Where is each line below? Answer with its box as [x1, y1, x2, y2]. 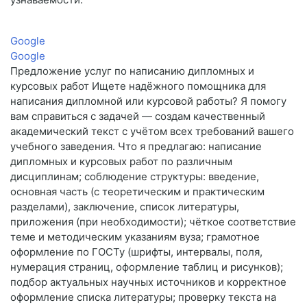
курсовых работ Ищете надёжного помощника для [10, 79, 266, 93]
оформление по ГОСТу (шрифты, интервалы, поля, [10, 245, 262, 259]
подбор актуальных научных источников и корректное [10, 275, 286, 289]
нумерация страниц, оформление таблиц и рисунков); [10, 260, 283, 274]
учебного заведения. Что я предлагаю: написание [10, 140, 262, 153]
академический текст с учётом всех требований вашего [10, 125, 294, 138]
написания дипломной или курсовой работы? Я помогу [10, 95, 286, 108]
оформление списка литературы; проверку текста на [10, 291, 276, 304]
